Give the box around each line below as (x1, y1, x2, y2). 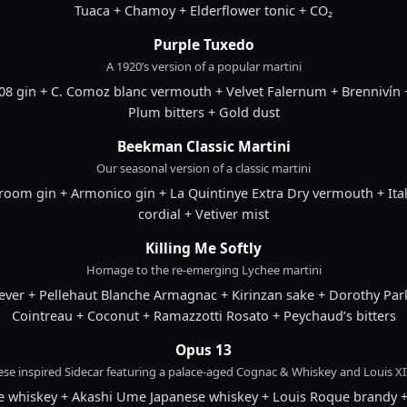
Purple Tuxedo (153, 35, 254, 55)
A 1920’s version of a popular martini (105, 58, 302, 75)
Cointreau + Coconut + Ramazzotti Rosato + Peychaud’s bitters (11, 306, 396, 325)
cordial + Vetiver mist (138, 204, 269, 223)
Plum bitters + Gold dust (127, 103, 280, 122)
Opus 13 (175, 340, 232, 361)
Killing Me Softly (145, 238, 262, 259)
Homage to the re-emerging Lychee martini (85, 262, 322, 279)
